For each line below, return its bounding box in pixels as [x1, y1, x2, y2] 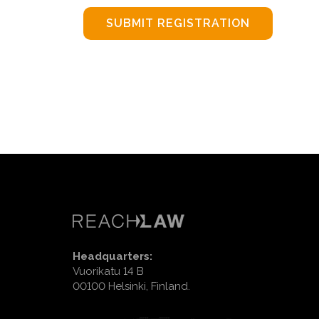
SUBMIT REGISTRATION [106, 16, 250, 30]
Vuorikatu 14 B [73, 265, 144, 278]
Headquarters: [73, 250, 152, 263]
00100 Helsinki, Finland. [73, 280, 190, 293]
